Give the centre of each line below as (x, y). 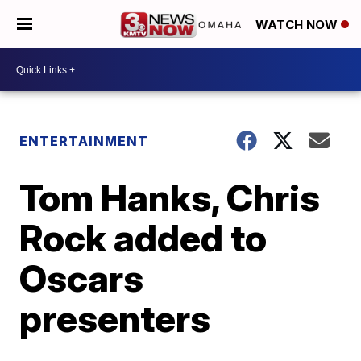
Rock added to (143, 238)
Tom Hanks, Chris (170, 197)
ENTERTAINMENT (84, 141)
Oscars (82, 278)
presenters (115, 318)
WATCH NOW (298, 25)
